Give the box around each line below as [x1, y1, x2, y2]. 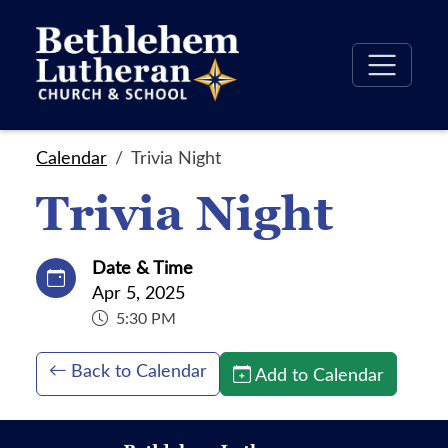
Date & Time [92, 255, 193, 279]
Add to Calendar [255, 361, 384, 386]
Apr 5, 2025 [92, 280, 185, 304]
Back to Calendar [71, 358, 207, 382]
